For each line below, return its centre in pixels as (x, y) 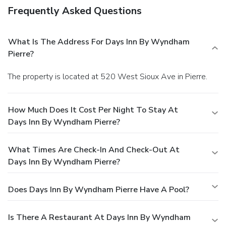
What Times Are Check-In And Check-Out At (94, 150)
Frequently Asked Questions (75, 11)
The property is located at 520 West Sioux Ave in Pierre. (110, 76)
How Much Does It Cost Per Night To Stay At (93, 110)
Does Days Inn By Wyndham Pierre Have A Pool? (99, 189)
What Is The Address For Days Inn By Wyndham (99, 42)
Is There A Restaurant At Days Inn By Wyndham (99, 217)
